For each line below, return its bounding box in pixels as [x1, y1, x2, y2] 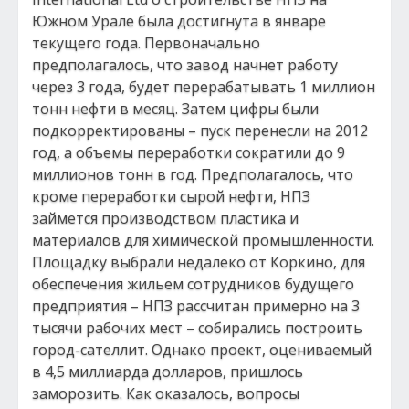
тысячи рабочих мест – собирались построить [32, 318, 362, 338]
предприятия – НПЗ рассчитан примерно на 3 [32, 296, 360, 316]
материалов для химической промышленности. [32, 230, 374, 250]
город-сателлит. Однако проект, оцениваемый [32, 340, 372, 360]
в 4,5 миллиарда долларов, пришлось [32, 362, 303, 382]
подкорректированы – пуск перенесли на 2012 [32, 121, 368, 141]
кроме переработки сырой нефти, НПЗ [32, 186, 310, 206]
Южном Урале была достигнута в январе [32, 11, 326, 31]
